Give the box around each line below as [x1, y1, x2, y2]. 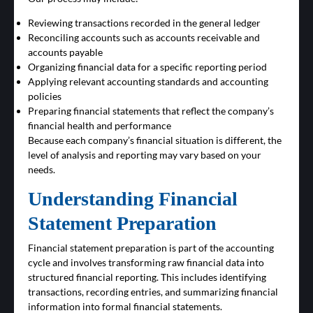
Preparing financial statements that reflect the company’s [28, 105, 274, 117]
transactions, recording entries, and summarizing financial [28, 286, 278, 298]
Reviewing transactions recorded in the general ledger [28, 17, 261, 29]
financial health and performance [28, 119, 171, 132]
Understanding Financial [28, 188, 238, 210]
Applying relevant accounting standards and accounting [28, 75, 268, 88]
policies [28, 90, 61, 103]
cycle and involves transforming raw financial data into [28, 256, 264, 269]
